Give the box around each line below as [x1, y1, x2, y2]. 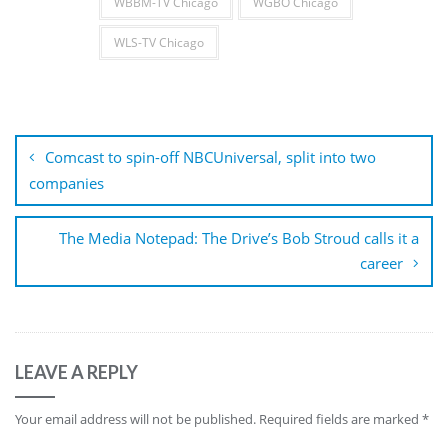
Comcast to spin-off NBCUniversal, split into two [45, 147, 376, 168]
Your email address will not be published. [15, 410, 256, 429]
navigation [14, 128, 129, 158]
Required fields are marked [259, 410, 422, 429]
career [360, 253, 403, 274]
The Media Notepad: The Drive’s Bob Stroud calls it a [59, 228, 419, 249]
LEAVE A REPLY [15, 361, 138, 384]
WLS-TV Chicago [113, 34, 204, 52]
